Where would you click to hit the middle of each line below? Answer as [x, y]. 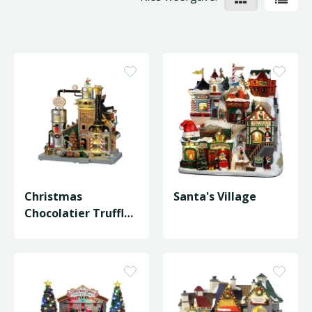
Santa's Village [215, 196]
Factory [45, 230]
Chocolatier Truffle [78, 213]
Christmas [53, 196]
